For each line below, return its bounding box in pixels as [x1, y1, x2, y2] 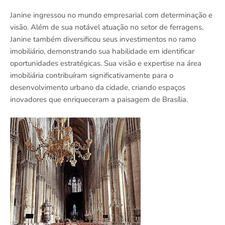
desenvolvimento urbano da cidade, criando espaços [10, 82, 185, 93]
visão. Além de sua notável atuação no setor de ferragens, [10, 22, 203, 33]
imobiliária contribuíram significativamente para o [10, 70, 173, 81]
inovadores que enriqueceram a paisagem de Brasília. [10, 94, 188, 105]
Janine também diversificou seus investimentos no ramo [10, 34, 196, 45]
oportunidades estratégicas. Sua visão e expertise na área [10, 58, 201, 69]
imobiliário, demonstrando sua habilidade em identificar [10, 46, 194, 57]
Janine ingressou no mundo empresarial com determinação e [10, 10, 212, 21]
